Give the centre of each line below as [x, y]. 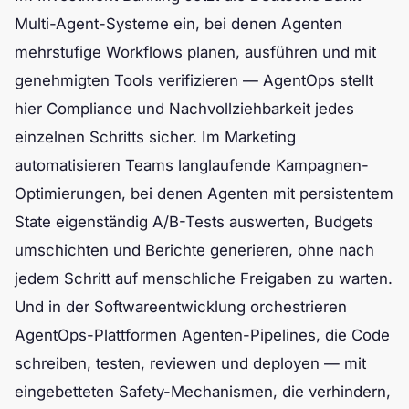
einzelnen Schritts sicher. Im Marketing [155, 137]
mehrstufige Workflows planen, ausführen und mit [195, 52]
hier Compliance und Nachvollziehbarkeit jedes [184, 109]
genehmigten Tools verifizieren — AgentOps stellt [194, 80]
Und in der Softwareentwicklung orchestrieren [181, 307]
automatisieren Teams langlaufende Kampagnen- [192, 165]
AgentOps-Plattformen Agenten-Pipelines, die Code [202, 335]
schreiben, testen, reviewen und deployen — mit [190, 363]
